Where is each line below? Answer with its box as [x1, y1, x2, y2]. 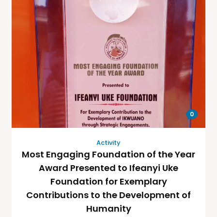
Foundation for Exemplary [50, 175, 167, 188]
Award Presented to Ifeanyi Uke [39, 162, 178, 174]
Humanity [86, 202, 131, 215]
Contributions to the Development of [26, 189, 191, 201]
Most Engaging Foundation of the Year [22, 148, 195, 161]
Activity [96, 138, 121, 148]
